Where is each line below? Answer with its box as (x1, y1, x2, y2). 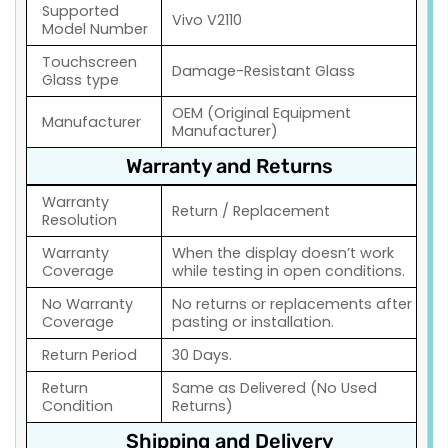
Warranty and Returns (125, 153, 333, 178)
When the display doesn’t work (172, 242, 394, 263)
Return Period (42, 344, 137, 365)
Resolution (42, 209, 117, 230)
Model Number (42, 18, 148, 39)
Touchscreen (42, 51, 137, 72)
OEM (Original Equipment (172, 102, 351, 123)
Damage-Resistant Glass (172, 60, 355, 81)
